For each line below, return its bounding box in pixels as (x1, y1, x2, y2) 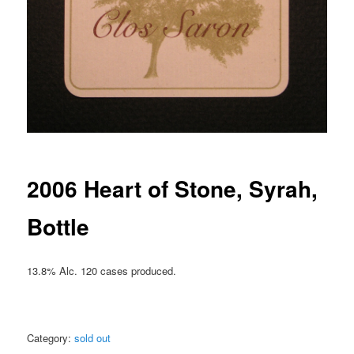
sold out (74, 330, 111, 345)
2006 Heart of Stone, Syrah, (27, 172, 318, 205)
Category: (27, 330, 75, 345)
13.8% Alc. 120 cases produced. (27, 263, 177, 279)
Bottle (27, 210, 90, 243)
